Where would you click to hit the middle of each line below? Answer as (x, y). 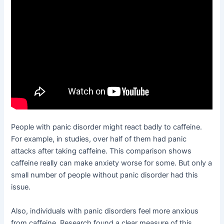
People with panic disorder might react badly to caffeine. (107, 127)
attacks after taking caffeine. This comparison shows (101, 151)
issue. (21, 187)
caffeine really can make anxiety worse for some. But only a (112, 163)
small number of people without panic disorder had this (105, 175)
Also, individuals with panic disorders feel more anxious (105, 211)
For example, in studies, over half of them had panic (99, 139)
